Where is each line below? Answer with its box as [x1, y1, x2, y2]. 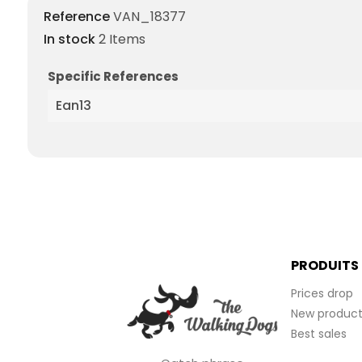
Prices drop [291, 285, 353, 302]
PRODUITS [291, 256, 359, 276]
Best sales [291, 326, 347, 343]
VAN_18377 [113, 7, 186, 27]
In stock [44, 30, 95, 49]
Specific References [48, 68, 179, 86]
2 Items [99, 30, 145, 49]
